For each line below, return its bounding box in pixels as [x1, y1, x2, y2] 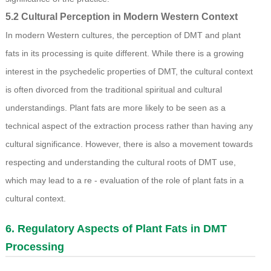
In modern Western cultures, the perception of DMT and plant [5, 30, 241, 41]
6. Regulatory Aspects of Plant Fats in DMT [5, 223, 227, 235]
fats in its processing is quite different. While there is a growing [5, 48, 244, 59]
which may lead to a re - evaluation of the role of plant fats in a [5, 175, 244, 186]
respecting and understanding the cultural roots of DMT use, [5, 157, 236, 168]
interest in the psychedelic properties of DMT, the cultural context [5, 67, 253, 77]
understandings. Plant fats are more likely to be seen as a [5, 103, 226, 113]
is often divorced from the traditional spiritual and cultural [5, 85, 222, 95]
